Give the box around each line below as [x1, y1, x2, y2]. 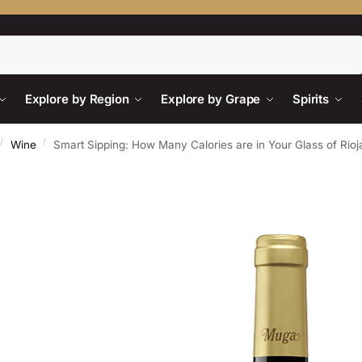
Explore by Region [24, 91, 129, 107]
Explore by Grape [160, 91, 261, 107]
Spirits [292, 91, 330, 107]
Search [325, 36, 359, 48]
